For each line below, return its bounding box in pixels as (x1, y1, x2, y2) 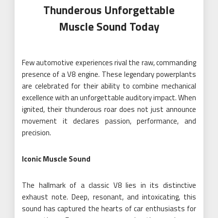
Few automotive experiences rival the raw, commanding (22, 56, 196, 68)
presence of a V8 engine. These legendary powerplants (22, 68, 196, 80)
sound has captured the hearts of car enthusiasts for (22, 202, 196, 214)
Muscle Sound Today (58, 18, 160, 35)
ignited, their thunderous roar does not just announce (22, 103, 196, 115)
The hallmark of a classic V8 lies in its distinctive (22, 179, 196, 191)
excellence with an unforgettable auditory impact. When (22, 91, 196, 103)
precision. (22, 127, 51, 138)
